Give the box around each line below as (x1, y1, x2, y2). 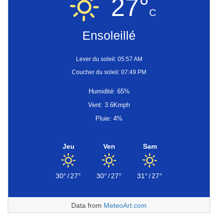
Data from (71, 201, 104, 209)
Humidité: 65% (88, 88, 130, 95)
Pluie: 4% (95, 115, 123, 122)
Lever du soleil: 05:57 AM (76, 56, 142, 62)
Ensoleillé (82, 29, 136, 42)
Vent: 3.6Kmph (88, 101, 130, 108)
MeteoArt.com (104, 201, 147, 209)
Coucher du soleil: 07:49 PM (72, 69, 146, 76)
